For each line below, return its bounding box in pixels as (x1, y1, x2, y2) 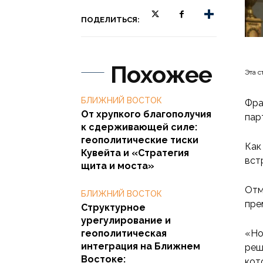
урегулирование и (81, 214, 171, 226)
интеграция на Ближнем (81, 240, 200, 252)
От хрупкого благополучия (81, 108, 211, 120)
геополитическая (81, 227, 167, 239)
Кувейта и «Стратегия (81, 147, 189, 159)
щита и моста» (81, 160, 154, 171)
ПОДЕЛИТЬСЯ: (81, 15, 140, 24)
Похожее (110, 60, 212, 88)
